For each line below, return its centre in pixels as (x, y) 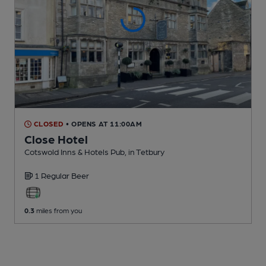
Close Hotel (56, 139)
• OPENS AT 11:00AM (104, 124)
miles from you (58, 210)
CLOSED (48, 124)
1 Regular (53, 175)
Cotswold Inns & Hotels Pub (75, 152)
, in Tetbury (145, 152)
